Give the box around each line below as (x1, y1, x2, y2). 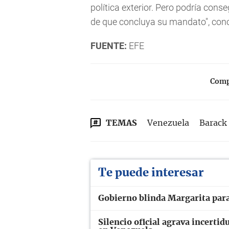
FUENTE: (90, 40, 127, 51)
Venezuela (147, 119, 189, 127)
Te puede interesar (98, 167, 204, 178)
